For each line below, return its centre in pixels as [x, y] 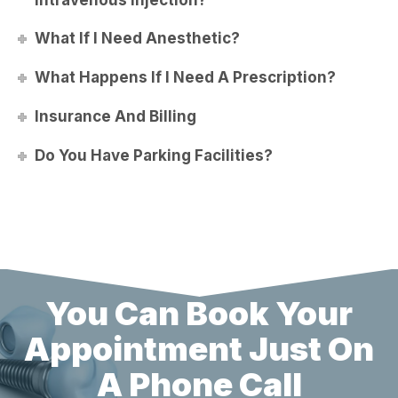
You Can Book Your [199, 314]
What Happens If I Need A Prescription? [186, 78]
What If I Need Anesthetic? [138, 39]
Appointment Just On [199, 349]
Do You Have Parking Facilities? [154, 155]
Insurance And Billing [116, 116]
